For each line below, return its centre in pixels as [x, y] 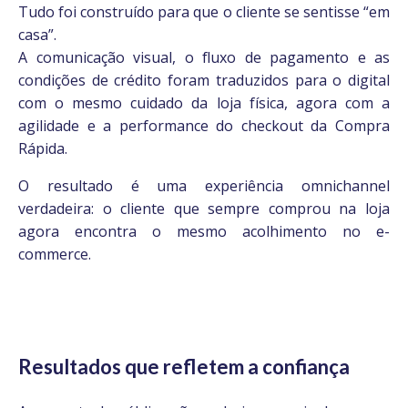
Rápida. [43, 148]
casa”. [37, 35]
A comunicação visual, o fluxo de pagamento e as [204, 57]
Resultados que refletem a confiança [184, 367]
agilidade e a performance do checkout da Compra [204, 126]
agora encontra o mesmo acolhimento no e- [204, 231]
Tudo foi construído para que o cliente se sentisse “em [204, 12]
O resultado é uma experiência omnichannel [204, 186]
